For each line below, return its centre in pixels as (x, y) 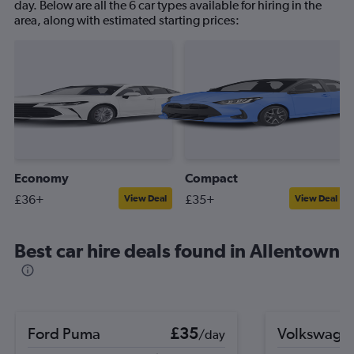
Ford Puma (64, 333)
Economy (41, 178)
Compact (211, 178)
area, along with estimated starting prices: (127, 20)
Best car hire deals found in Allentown (177, 250)
